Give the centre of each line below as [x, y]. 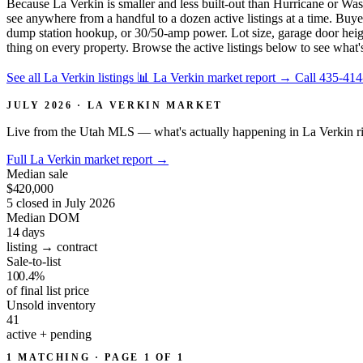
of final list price [48, 290]
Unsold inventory [51, 305]
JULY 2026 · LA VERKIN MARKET [115, 105]
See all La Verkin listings [72, 77]
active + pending [49, 334]
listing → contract [52, 246]
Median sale [37, 173]
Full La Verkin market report [81, 159]
